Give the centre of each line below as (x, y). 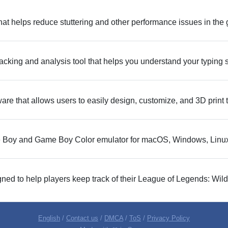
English (49, 218)
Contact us (82, 218)
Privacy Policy (168, 218)
